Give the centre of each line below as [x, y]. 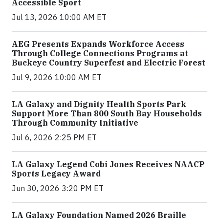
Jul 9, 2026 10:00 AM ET [57, 77]
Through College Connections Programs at [100, 54]
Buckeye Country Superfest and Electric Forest [109, 63]
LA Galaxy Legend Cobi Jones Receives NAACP [108, 164]
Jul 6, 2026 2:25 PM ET [54, 138]
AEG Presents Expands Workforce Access [98, 44]
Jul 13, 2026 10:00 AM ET [59, 17]
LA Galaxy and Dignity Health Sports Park [99, 104]
